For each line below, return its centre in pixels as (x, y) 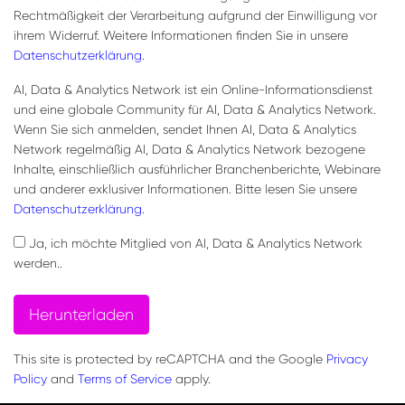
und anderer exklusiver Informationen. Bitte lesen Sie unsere (185, 188)
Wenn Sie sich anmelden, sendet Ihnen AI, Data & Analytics (185, 129)
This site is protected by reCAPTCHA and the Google (170, 358)
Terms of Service (125, 378)
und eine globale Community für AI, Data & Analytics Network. (195, 109)
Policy (30, 378)
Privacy (347, 358)
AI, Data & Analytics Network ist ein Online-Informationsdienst (193, 89)
